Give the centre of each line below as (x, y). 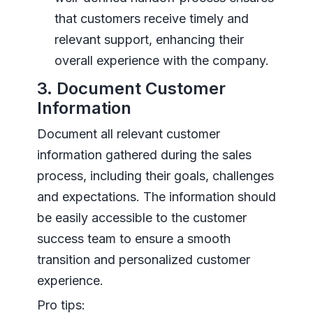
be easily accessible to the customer (141, 218)
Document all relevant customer (128, 134)
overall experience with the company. (161, 61)
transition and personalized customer (143, 260)
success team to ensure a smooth (133, 239)
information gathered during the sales (144, 155)
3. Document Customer (131, 89)
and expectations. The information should (156, 197)
